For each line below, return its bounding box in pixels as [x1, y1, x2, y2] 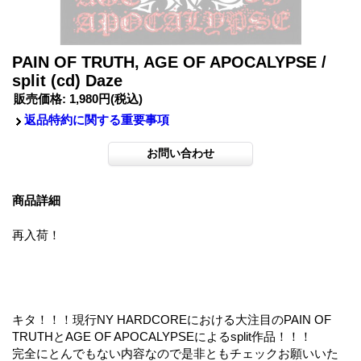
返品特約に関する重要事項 [24, 112, 169, 127]
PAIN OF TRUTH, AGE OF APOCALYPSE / [12, 52, 326, 71]
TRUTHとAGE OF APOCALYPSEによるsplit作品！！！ [12, 329, 312, 343]
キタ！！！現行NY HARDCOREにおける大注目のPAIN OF [12, 312, 331, 326]
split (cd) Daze [12, 71, 122, 89]
